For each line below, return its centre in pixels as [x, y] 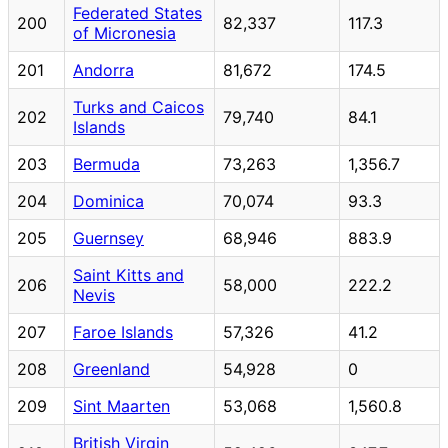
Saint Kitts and [128, 274]
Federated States [137, 12]
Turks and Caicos [138, 106]
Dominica [108, 200]
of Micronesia [124, 32]
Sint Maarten [121, 405]
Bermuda [106, 163]
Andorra [103, 69]
